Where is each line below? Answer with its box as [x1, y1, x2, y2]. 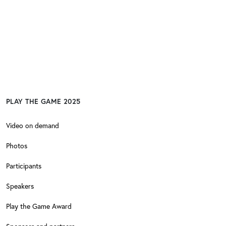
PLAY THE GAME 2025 [6, 97, 81, 106]
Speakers [6, 181, 34, 191]
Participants [6, 161, 41, 171]
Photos [6, 141, 27, 150]
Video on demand [6, 121, 59, 130]
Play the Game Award [6, 201, 72, 211]
